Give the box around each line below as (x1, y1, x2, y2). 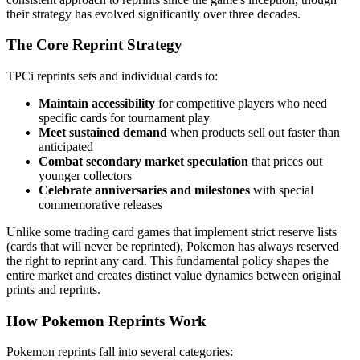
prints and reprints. (6, 283, 100, 297)
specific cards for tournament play (39, 111, 210, 125)
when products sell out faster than (167, 125, 340, 139)
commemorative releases (39, 198, 162, 211)
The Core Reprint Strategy (6, 36, 182, 54)
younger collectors (39, 169, 132, 182)
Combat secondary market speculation (39, 154, 248, 168)
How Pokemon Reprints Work (6, 312, 207, 329)
